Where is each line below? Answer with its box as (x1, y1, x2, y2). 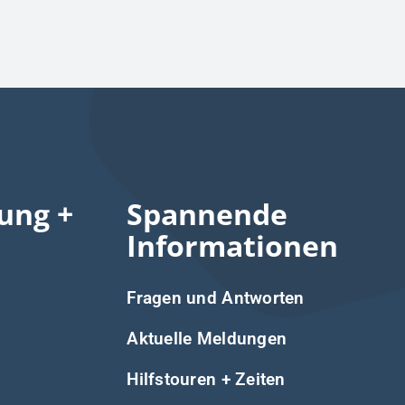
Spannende (127, 193, 288, 233)
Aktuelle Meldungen (127, 327, 287, 349)
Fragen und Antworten (127, 287, 305, 308)
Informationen (127, 225, 339, 265)
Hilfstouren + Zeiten (127, 368, 286, 390)
